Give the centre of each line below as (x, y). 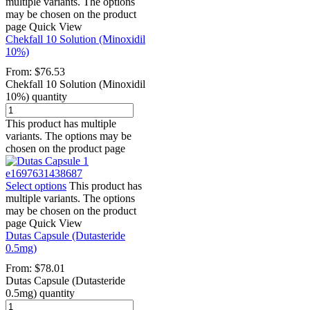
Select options (36, 185)
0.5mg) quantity (40, 293)
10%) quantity (36, 96)
